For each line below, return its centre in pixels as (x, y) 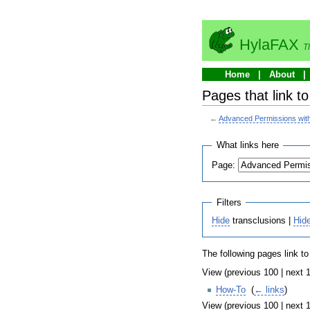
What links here (247, 146)
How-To (231, 290)
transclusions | (262, 221)
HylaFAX (269, 45)
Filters (229, 202)
